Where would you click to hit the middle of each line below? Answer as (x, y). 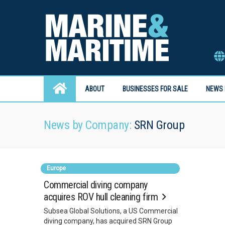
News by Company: (88, 125)
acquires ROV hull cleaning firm (102, 197)
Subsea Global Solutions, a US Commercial (111, 211)
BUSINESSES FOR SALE (155, 89)
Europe (56, 168)
